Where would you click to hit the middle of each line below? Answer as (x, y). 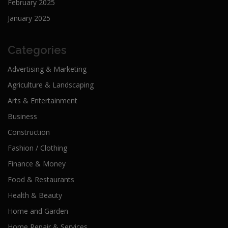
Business (22, 116)
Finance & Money (37, 163)
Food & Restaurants (41, 179)
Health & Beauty (35, 195)
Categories (37, 50)
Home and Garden (38, 211)
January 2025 (29, 18)
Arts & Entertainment (42, 100)
